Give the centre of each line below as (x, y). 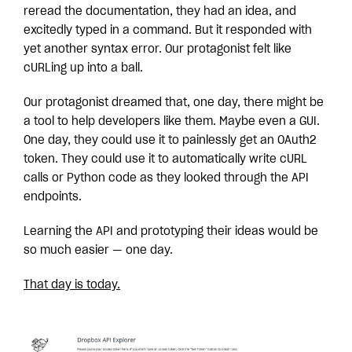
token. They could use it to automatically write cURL (165, 159)
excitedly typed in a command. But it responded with (168, 31)
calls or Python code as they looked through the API (166, 178)
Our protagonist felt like (228, 49)
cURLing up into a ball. (83, 68)
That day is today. (72, 285)
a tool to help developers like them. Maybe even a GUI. (172, 122)
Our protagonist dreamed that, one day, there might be (174, 103)
